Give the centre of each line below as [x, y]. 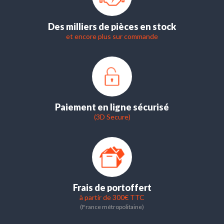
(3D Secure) [112, 116]
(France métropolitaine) [112, 206]
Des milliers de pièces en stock [112, 26]
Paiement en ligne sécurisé [112, 107]
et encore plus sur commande [112, 36]
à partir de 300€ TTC [112, 197]
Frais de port [99, 187]
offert [138, 187]
